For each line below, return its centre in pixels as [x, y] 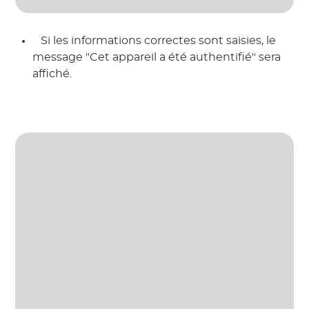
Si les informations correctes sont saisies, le [157, 41]
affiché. [54, 74]
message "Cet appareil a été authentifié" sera [157, 58]
